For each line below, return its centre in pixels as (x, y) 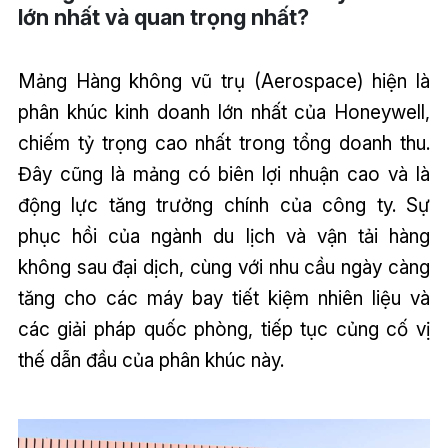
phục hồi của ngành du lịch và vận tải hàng (224, 236)
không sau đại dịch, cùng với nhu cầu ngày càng (224, 267)
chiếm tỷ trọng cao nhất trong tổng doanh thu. (224, 143)
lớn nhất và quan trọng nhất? (163, 16)
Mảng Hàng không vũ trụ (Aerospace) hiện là (224, 81)
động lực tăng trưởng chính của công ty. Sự (224, 205)
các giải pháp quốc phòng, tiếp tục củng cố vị (224, 329)
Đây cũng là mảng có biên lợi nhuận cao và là (224, 174)
